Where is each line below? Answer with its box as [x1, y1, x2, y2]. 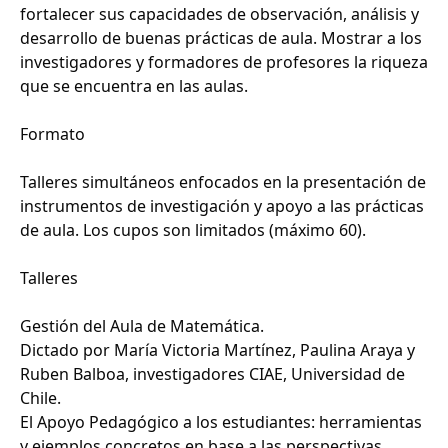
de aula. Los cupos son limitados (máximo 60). [20, 219, 366, 242]
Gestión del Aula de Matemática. [20, 315, 268, 338]
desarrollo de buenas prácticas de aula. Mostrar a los [20, 27, 422, 50]
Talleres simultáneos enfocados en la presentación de [20, 171, 426, 194]
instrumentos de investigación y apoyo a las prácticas [20, 195, 424, 218]
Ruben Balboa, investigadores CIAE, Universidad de [20, 363, 405, 386]
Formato [20, 123, 85, 146]
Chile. [20, 387, 61, 410]
